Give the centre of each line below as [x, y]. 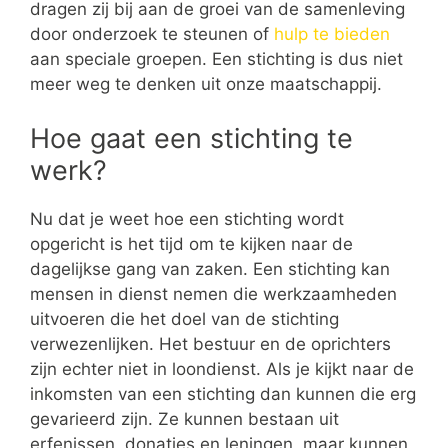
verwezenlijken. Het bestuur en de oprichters [210, 343]
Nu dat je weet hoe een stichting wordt [187, 218]
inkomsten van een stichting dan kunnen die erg [223, 393]
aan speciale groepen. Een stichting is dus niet [216, 59]
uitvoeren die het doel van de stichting [184, 318]
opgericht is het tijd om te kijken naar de [191, 243]
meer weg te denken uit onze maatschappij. [206, 84]
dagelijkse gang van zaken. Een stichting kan [210, 268]
